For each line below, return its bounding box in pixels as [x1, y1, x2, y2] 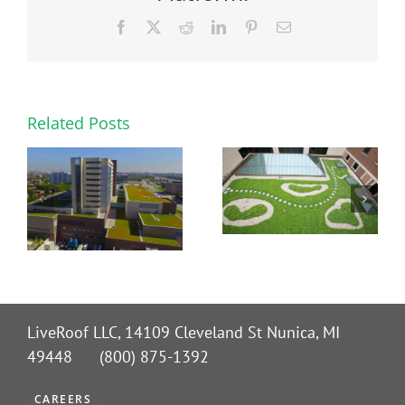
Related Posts [27, 111, 130, 134]
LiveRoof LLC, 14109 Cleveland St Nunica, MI [26, 321, 340, 343]
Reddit [193, 18, 231, 33]
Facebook [127, 18, 184, 33]
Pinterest [258, 18, 306, 33]
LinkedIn [225, 18, 278, 33]
